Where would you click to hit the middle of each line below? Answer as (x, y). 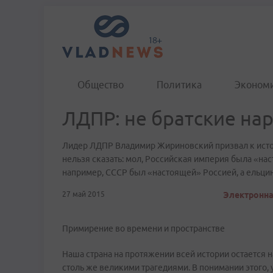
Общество (101, 85)
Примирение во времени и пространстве (144, 228)
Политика (179, 85)
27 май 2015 (83, 194)
